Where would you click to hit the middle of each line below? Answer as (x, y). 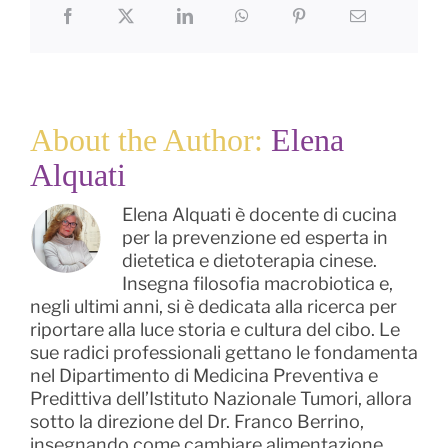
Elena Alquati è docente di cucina (259, 214)
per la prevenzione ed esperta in (254, 237)
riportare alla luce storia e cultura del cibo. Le (214, 329)
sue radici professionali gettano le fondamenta (223, 352)
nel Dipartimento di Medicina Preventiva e (203, 375)
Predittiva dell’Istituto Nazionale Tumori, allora (220, 398)
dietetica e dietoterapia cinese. (249, 260)
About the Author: (150, 139)
